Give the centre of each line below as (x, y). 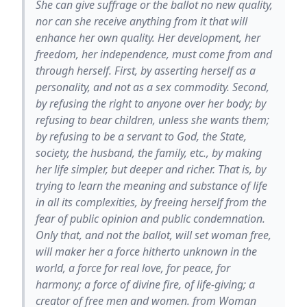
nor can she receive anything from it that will (142, 21)
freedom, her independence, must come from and (154, 54)
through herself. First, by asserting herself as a (146, 70)
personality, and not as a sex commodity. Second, (152, 87)
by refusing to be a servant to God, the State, (141, 136)
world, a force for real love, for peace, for (133, 268)
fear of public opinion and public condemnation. (150, 218)
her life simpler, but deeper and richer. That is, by (151, 169)
